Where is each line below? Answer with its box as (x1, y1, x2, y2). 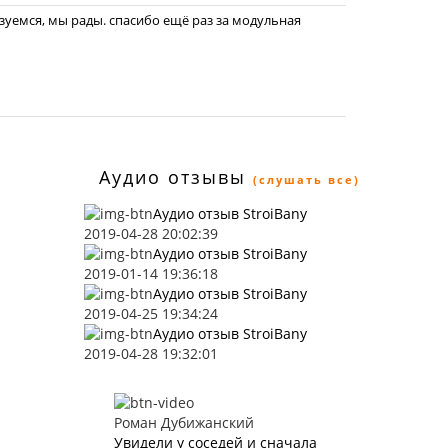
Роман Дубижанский (113, 413, 254, 432)
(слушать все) (252, 172, 360, 187)
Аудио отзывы (98, 165, 246, 189)
